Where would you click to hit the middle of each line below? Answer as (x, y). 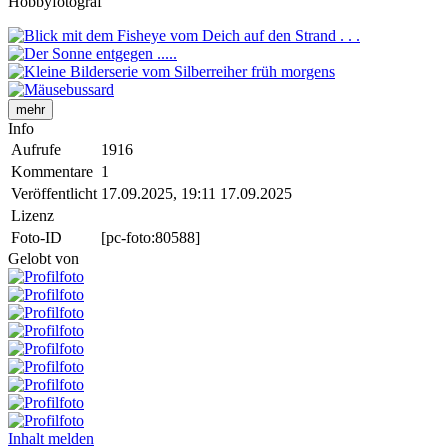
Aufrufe (36, 149)
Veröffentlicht (54, 193)
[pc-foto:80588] (150, 237)
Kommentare (52, 171)
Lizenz (32, 215)
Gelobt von (43, 258)
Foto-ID (36, 237)
